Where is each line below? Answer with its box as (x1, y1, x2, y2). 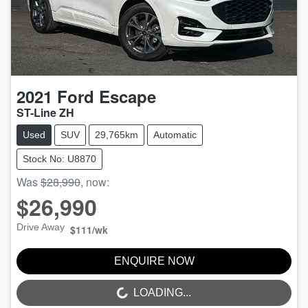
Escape (99, 85, 156, 109)
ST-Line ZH (16, 104, 74, 121)
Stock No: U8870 (23, 153, 96, 165)
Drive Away (16, 221, 65, 233)
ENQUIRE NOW (113, 255, 195, 267)
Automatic (153, 129, 197, 141)
